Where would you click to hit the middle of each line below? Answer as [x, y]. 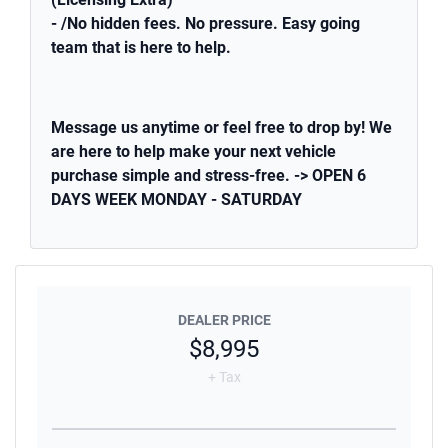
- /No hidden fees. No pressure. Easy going [205, 24]
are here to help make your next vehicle [193, 152]
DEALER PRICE [224, 320]
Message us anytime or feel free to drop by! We [221, 128]
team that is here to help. [143, 48]
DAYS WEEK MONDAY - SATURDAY [178, 200]
